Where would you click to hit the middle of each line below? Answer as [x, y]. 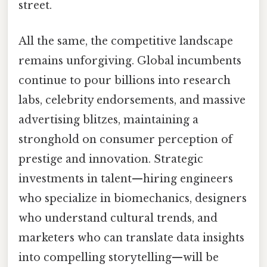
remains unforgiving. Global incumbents [130, 60]
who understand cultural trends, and [118, 218]
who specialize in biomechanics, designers [133, 198]
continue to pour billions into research [125, 80]
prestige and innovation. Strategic [111, 159]
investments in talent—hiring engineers [126, 178]
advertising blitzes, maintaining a [108, 119]
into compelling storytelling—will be [119, 257]
